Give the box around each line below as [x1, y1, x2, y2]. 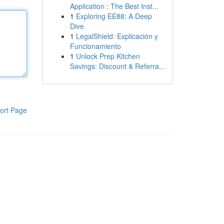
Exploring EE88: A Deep [75, 11, 152, 21]
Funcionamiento [69, 41, 121, 51]
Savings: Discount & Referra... [69, 61, 165, 71]
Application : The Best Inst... [69, 1, 158, 11]
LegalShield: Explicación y [75, 31, 158, 41]
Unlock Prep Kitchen [75, 51, 140, 61]
